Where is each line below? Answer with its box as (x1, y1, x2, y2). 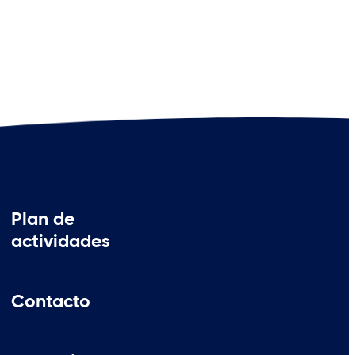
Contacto (10, 293, 90, 312)
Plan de (10, 211, 74, 230)
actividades (10, 233, 110, 252)
